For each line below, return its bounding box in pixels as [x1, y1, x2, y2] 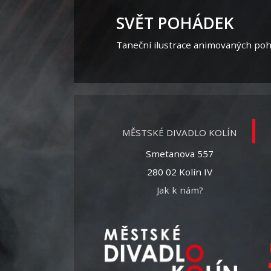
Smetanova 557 [146, 147, 214, 160]
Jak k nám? [156, 183, 203, 196]
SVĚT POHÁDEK [116, 11, 234, 34]
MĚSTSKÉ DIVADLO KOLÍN [122, 126, 237, 139]
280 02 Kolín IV [147, 165, 212, 178]
